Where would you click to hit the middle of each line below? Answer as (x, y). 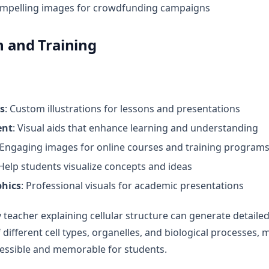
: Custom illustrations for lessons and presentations (122, 109)
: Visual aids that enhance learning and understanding (135, 128)
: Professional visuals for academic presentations (132, 186)
